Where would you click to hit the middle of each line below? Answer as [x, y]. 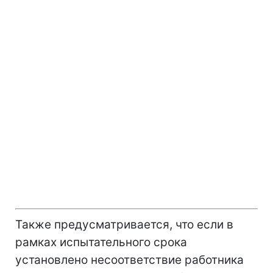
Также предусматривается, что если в [124, 224]
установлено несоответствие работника [129, 260]
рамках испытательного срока [101, 242]
